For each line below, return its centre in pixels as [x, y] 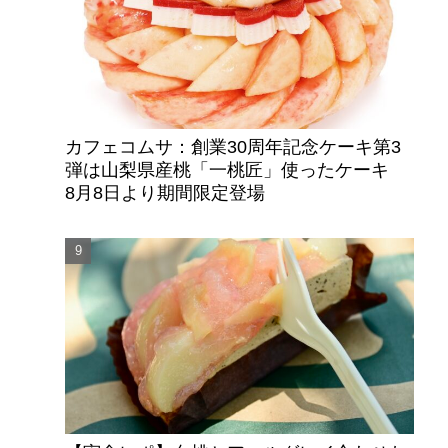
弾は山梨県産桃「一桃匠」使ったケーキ [236, 170]
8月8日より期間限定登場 [165, 193]
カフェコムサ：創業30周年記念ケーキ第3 [233, 147]
